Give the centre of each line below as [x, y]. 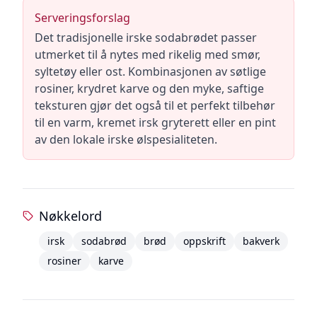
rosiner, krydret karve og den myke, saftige [149, 88]
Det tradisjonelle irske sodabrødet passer [146, 38]
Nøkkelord [70, 216]
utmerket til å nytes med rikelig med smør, [148, 54]
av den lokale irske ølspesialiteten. [126, 139]
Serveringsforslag [82, 18]
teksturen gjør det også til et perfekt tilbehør [155, 105]
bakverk [261, 241]
